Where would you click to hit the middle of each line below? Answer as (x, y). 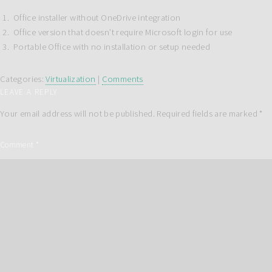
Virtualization (71, 79)
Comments (122, 79)
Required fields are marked (208, 113)
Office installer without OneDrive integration (97, 18)
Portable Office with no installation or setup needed (112, 47)
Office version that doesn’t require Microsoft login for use (123, 32)
